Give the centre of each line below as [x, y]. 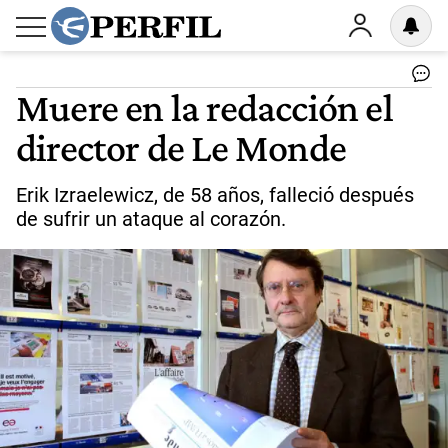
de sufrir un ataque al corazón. [151, 219]
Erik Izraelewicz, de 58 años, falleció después [215, 195]
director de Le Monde [181, 147]
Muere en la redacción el [204, 107]
